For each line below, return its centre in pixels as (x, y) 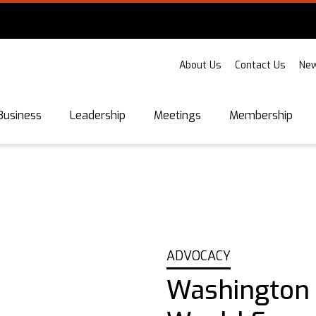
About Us (200, 65)
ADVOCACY (199, 256)
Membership (261, 115)
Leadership (98, 115)
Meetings (177, 115)
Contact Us (260, 65)
